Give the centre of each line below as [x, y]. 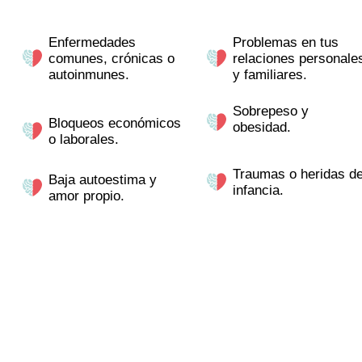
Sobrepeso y [271, 111]
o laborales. [84, 139]
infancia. [258, 190]
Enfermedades [92, 42]
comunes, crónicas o [112, 58]
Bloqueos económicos [115, 123]
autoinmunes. [89, 74]
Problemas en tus [286, 42]
